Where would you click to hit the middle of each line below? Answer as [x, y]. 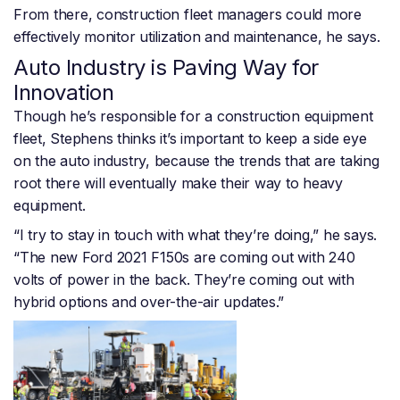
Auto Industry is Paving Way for [166, 68]
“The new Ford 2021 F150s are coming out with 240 [184, 258]
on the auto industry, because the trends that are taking [196, 161]
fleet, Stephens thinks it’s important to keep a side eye [190, 139]
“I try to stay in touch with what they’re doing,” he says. [196, 235]
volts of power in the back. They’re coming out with [184, 280]
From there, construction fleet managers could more [188, 15]
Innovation [63, 93]
